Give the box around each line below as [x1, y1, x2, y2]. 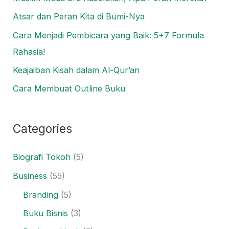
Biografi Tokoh [13, 152, 71, 163]
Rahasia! [13, 46, 45, 57]
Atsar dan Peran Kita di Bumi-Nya [13, 11, 145, 22]
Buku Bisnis [23, 208, 68, 218]
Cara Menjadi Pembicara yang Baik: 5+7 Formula [13, 30, 204, 40]
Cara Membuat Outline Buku [13, 83, 126, 94]
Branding [23, 189, 59, 200]
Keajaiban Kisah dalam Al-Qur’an [13, 64, 140, 75]
